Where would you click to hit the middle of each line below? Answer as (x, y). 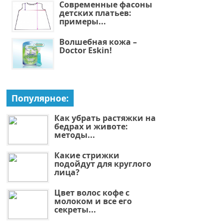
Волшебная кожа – (98, 42)
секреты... (75, 209)
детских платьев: (95, 13)
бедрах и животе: (91, 126)
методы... (74, 135)
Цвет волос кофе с (92, 192)
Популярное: (40, 98)
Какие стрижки (87, 155)
